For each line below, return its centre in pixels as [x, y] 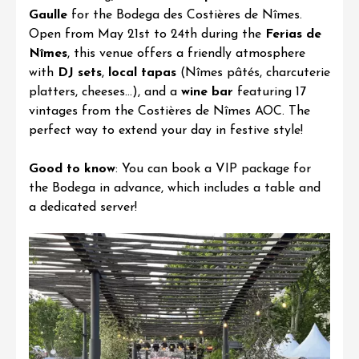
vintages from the [83, 111]
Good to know [72, 169]
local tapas [142, 73]
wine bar [207, 92]
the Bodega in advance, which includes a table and [175, 188]
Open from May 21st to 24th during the [145, 34]
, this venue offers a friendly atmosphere [186, 54]
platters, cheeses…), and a [105, 92]
